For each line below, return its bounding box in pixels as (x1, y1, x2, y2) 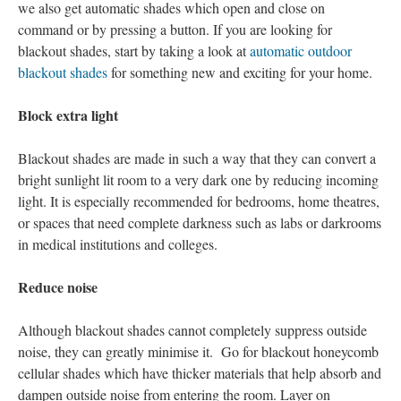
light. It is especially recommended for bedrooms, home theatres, (18, 192, 380, 210)
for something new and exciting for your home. (107, 63, 372, 81)
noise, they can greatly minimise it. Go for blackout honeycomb (18, 342, 379, 361)
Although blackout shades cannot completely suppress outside (18, 320, 367, 339)
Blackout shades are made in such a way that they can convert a (18, 149, 376, 167)
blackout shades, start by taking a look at (18, 41, 250, 60)
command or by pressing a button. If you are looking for (18, 20, 332, 38)
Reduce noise (18, 277, 98, 297)
